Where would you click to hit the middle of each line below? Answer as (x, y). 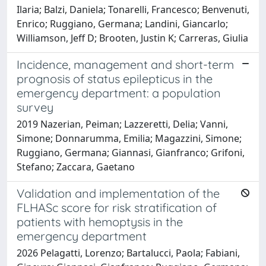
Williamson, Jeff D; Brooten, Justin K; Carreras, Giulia (132, 38)
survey (35, 107)
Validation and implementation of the (118, 193)
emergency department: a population (119, 93)
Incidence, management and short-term (125, 64)
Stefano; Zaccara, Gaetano (76, 167)
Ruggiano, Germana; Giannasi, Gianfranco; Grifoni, (131, 152)
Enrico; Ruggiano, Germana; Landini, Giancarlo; (122, 23)
